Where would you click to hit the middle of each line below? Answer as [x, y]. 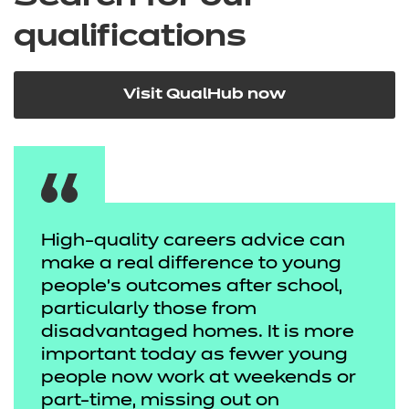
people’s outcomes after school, [192, 287]
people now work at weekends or [199, 378]
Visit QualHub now [204, 95]
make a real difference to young [191, 264]
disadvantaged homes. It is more [198, 332]
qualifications [130, 37]
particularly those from [149, 309]
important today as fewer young [194, 355]
